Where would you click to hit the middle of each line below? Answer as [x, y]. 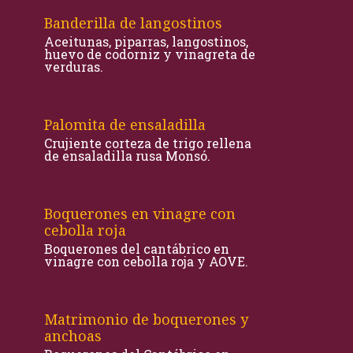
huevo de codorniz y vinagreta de [150, 54]
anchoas [73, 336]
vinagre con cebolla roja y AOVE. [146, 261]
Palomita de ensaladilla [125, 124]
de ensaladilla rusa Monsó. [127, 156]
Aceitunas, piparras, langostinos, [146, 41]
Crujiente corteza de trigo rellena [148, 143]
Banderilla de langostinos [133, 23]
